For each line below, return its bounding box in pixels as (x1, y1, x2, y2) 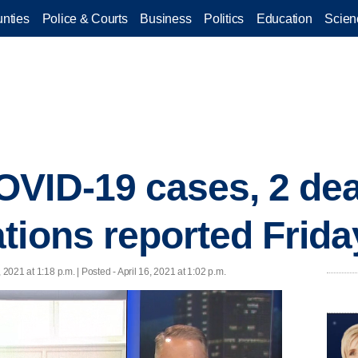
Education (257, 11, 312, 26)
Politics (204, 11, 244, 26)
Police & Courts (42, 11, 128, 26)
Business (140, 11, 192, 26)
